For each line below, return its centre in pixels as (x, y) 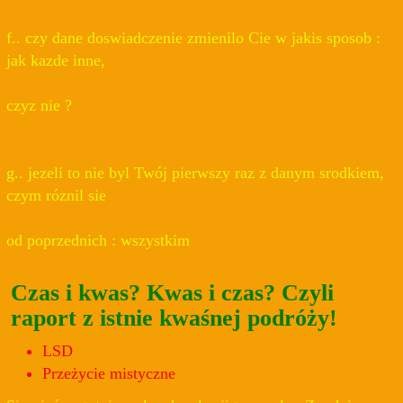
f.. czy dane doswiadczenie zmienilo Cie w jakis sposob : (193, 38)
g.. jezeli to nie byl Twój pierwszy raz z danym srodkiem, (195, 173)
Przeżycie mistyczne (109, 374)
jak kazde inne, (56, 61)
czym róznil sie (56, 196)
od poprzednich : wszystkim (98, 241)
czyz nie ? (39, 106)
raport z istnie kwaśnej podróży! (174, 318)
